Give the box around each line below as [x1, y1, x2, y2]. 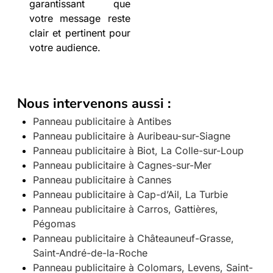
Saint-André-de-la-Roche [32, 247, 147, 260]
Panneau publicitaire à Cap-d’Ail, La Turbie [32, 188, 228, 201]
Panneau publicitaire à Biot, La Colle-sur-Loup [32, 144, 244, 157]
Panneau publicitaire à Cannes [32, 174, 171, 186]
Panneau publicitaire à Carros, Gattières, [32, 203, 218, 216]
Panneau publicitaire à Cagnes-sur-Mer [32, 159, 211, 172]
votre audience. [29, 41, 101, 54]
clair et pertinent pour [29, 27, 130, 40]
